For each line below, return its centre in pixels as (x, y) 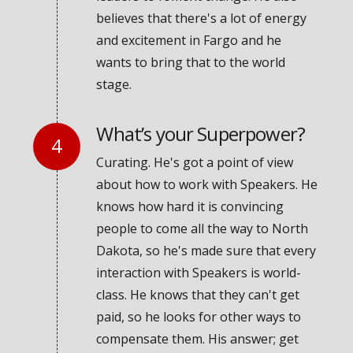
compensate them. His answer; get (198, 338)
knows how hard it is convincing (190, 206)
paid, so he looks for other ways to (199, 316)
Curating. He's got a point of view (195, 162)
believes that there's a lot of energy (202, 19)
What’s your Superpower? (201, 133)
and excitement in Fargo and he (189, 41)
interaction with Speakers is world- (199, 272)
